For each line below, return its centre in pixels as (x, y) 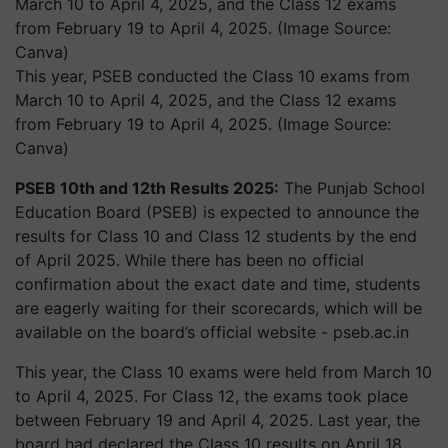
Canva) (42, 148)
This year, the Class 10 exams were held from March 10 (223, 372)
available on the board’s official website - (174, 332)
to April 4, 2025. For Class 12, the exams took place (211, 396)
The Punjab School (352, 188)
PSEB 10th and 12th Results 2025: (147, 188)
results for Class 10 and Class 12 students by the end (216, 236)
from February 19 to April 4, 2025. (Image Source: (203, 124)
